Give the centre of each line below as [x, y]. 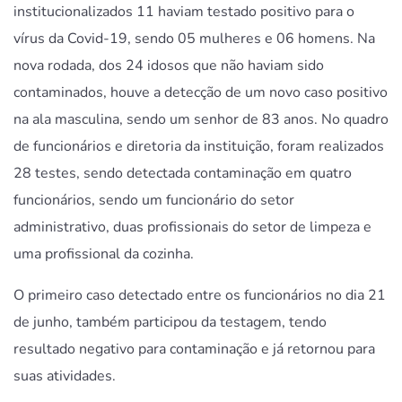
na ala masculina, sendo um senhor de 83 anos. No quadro [201, 119]
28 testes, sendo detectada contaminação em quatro [183, 173]
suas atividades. [65, 376]
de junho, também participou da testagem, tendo [170, 322]
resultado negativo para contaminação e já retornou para [194, 349]
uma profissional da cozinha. [104, 253]
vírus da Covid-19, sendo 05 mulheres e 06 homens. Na [194, 38]
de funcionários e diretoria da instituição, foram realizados [199, 146]
